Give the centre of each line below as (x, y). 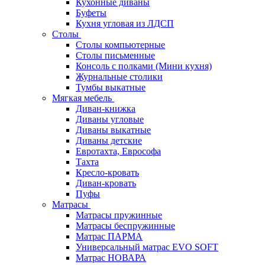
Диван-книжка (106, 109)
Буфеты (91, 13)
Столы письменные (115, 55)
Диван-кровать (106, 183)
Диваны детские (109, 140)
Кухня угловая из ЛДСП (125, 23)
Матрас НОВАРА (111, 258)
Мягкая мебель (83, 98)
